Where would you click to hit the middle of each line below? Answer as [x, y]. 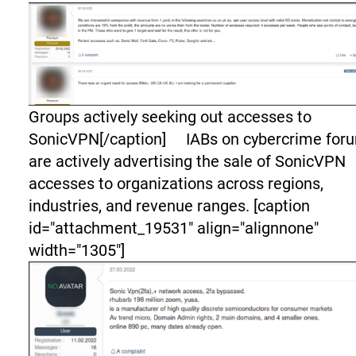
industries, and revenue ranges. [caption [169, 206]
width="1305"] [77, 251]
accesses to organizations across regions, [176, 184]
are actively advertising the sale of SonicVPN [187, 162]
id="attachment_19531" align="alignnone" [174, 228]
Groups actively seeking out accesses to [170, 117]
